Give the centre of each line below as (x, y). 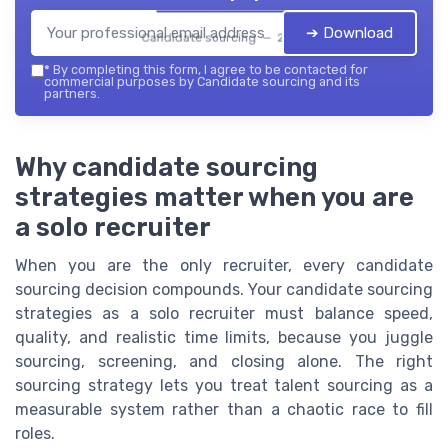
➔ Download (349, 33)
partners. (72, 94)
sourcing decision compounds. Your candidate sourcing (224, 289)
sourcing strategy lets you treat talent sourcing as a (224, 385)
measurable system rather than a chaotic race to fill (224, 409)
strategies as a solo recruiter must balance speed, (224, 313)
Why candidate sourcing (166, 166)
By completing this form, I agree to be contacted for (209, 70)
